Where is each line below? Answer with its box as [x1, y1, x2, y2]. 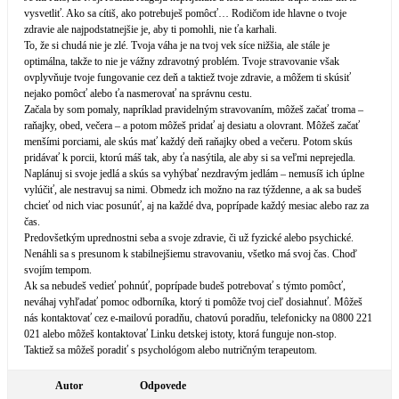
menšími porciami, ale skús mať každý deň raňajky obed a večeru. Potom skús [24, 135, 353, 148]
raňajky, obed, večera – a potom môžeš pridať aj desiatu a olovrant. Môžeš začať [24, 119, 360, 132]
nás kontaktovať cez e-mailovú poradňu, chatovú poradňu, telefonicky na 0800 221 [24, 312, 372, 324]
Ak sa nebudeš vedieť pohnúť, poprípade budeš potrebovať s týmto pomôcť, [24, 280, 346, 292]
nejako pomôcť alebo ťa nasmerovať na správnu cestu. [24, 87, 252, 100]
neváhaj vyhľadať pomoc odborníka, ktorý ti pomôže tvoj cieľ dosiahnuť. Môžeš [24, 296, 362, 308]
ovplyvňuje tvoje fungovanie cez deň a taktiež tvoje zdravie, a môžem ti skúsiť [24, 71, 351, 84]
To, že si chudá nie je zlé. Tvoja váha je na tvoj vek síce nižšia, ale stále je [24, 39, 330, 52]
